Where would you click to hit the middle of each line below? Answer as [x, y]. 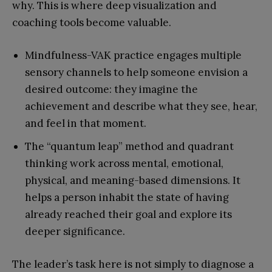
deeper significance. [75, 231]
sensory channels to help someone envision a [136, 72]
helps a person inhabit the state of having [127, 197]
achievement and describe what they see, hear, [141, 106]
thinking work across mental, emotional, [124, 163]
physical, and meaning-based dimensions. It [133, 180]
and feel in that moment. [86, 123]
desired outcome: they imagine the [111, 89]
